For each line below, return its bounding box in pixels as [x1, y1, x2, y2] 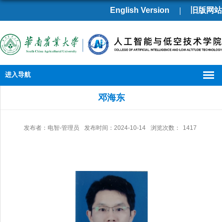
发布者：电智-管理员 [24, 124, 79, 131]
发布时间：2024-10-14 [84, 124, 146, 131]
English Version [110, 6, 169, 14]
